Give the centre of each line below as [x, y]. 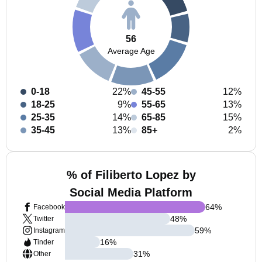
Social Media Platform [131, 192]
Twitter [44, 219]
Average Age [131, 51]
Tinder [44, 242]
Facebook [49, 207]
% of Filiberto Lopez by [131, 175]
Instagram [49, 230]
